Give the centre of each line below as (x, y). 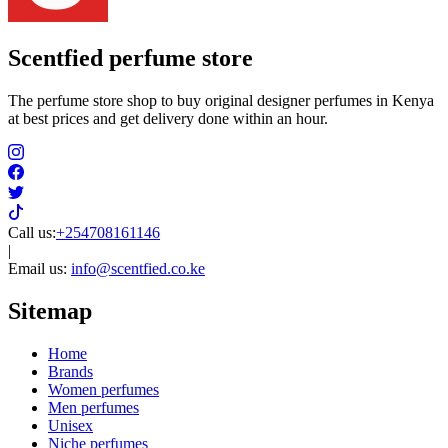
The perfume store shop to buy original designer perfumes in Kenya (221, 101)
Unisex (70, 426)
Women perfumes (103, 390)
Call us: (32, 233)
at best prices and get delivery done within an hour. (168, 119)
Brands (70, 372)
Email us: (39, 269)
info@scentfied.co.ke (138, 269)
